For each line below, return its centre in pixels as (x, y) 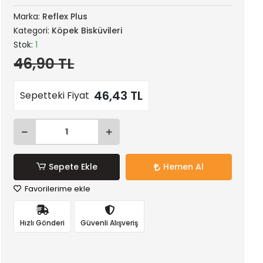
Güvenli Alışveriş (109, 222)
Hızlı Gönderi (43, 222)
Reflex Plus (65, 16)
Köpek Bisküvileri (87, 31)
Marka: (28, 16)
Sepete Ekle (73, 167)
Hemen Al (184, 167)
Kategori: (33, 31)
